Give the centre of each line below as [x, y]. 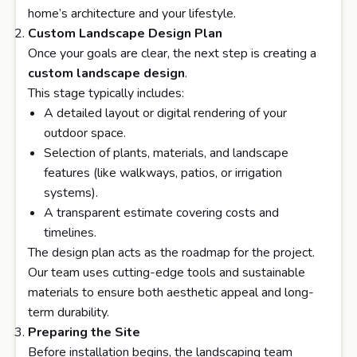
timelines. [70, 233]
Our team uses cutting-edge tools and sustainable [167, 273]
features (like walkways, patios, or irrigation [163, 173]
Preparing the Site [84, 333]
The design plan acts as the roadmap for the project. [171, 253]
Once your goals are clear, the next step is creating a [172, 54]
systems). [71, 193]
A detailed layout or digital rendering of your [165, 114]
